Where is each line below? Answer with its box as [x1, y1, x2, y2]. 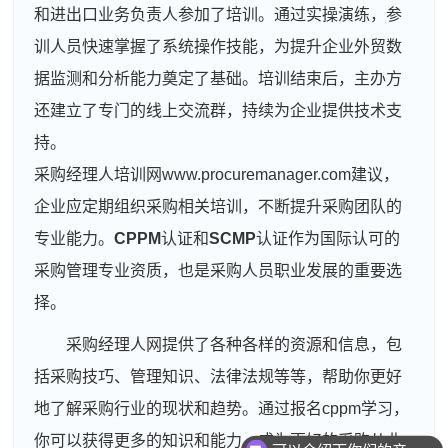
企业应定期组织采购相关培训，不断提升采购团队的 [34, 197, 403, 215]
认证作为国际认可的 [256, 229, 401, 247]
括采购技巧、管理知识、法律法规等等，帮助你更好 [34, 367, 403, 385]
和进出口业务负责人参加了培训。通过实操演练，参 [34, 5, 403, 23]
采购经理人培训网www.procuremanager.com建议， [34, 165, 400, 183]
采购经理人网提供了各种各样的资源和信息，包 [66, 335, 403, 353]
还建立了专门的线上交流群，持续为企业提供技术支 [34, 101, 403, 119]
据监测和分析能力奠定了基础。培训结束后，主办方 [34, 69, 403, 87]
